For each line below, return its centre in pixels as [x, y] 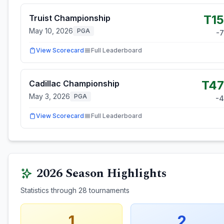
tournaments [108, 190]
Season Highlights [114, 173]
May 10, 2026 [51, 31]
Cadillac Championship [74, 83]
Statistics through [49, 190]
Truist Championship [70, 18]
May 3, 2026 [49, 96]
